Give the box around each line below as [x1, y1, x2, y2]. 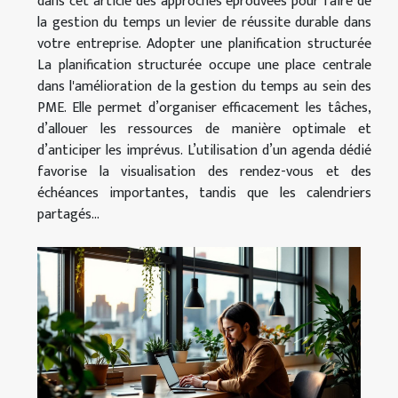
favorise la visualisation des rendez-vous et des [37, 159, 371, 184]
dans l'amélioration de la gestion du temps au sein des [37, 74, 371, 99]
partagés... [37, 202, 99, 227]
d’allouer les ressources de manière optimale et [37, 116, 371, 141]
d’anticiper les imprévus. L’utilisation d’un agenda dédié [37, 138, 371, 163]
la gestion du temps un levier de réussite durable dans [37, 10, 371, 35]
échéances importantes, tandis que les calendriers [37, 180, 371, 205]
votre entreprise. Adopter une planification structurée [37, 31, 371, 56]
